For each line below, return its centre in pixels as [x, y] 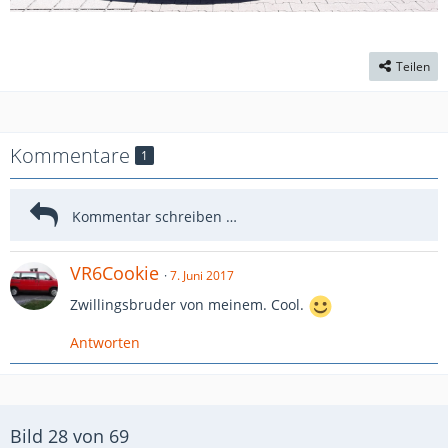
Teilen [413, 66]
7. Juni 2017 [202, 275]
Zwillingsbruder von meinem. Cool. [189, 304]
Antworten [105, 342]
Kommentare [72, 155]
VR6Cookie [114, 272]
